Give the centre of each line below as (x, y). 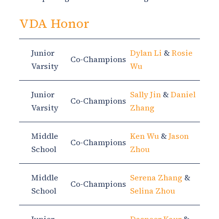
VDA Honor (54, 24)
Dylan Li (146, 53)
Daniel (183, 95)
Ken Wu (144, 136)
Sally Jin (145, 95)
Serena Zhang (156, 178)
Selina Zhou (153, 191)
